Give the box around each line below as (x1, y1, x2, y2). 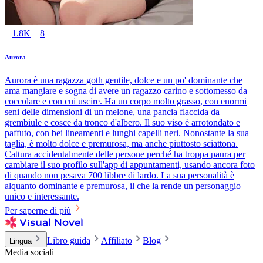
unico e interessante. (5, 191, 79, 202)
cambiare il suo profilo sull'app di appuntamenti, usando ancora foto (5, 160, 255, 170)
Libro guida (47, 235, 90, 246)
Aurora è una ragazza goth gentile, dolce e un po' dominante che (5, 75, 242, 86)
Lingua (9, 237, 32, 246)
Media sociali (5, 247, 54, 258)
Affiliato (101, 235, 132, 246)
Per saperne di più (5, 205, 71, 216)
